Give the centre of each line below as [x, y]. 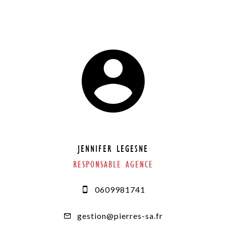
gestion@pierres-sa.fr [120, 216]
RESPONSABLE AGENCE [113, 165]
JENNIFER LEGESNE [113, 149]
